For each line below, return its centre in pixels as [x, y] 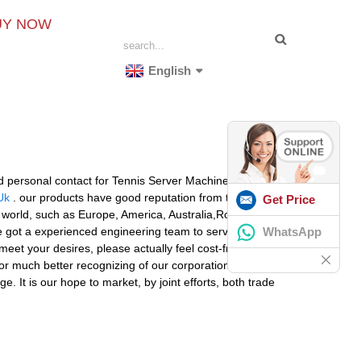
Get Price [289, 199]
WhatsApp [292, 231]
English [170, 71]
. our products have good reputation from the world [141, 197]
